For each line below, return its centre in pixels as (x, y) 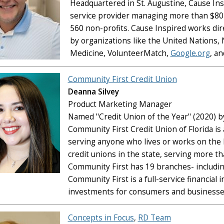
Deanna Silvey (93, 92)
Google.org (190, 53)
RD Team (154, 217)
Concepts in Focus (101, 217)
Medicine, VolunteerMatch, (120, 53)
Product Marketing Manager (120, 104)
